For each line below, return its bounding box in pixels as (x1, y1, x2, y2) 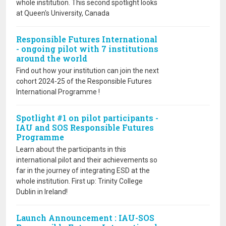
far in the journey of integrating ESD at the (16, 166, 150, 175)
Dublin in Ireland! (16, 188, 68, 196)
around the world (16, 53, 87, 64)
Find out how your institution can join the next (16, 67, 159, 75)
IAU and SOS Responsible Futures (16, 122, 154, 133)
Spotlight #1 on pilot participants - (16, 112, 158, 123)
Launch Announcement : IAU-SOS (16, 212, 154, 223)
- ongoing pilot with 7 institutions (16, 43, 158, 54)
